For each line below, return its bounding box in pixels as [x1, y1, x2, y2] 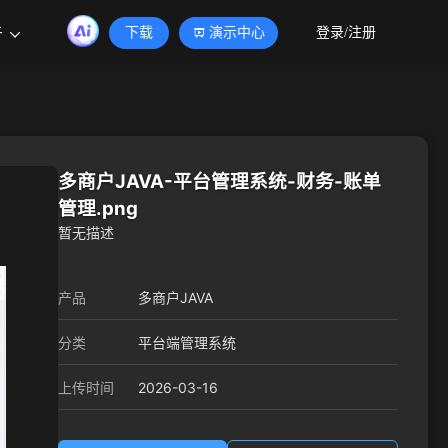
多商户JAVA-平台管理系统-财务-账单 [58, 170, 381, 193]
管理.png [58, 197, 138, 220]
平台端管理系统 [138, 334, 236, 351]
